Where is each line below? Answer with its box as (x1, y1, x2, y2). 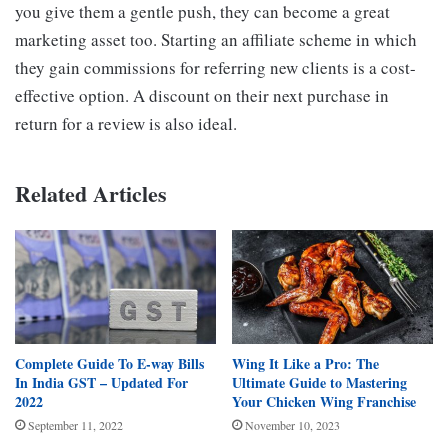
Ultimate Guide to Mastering (232, 371, 407, 393)
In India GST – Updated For (15, 371, 188, 393)
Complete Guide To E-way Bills (15, 352, 204, 374)
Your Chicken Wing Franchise (232, 390, 416, 412)
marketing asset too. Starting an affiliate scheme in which (15, 28, 417, 52)
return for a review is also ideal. (15, 112, 237, 136)
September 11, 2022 (28, 416, 123, 433)
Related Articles (15, 177, 167, 211)
